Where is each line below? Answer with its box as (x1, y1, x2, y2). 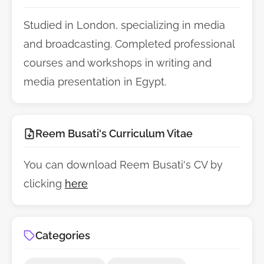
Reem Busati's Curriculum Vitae (35, 127, 193, 140)
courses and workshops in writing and (24, 56, 212, 69)
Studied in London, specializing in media (24, 18, 225, 31)
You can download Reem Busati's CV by (24, 158, 223, 171)
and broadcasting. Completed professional (24, 37, 235, 50)
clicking (24, 177, 65, 190)
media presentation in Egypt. (24, 75, 166, 88)
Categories (35, 229, 90, 242)
